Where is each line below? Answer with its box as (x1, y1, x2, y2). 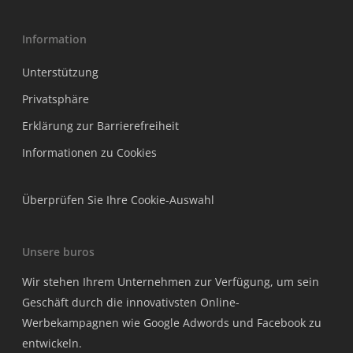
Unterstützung (22, 65, 98, 80)
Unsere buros (22, 244, 95, 259)
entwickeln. (22, 336, 82, 351)
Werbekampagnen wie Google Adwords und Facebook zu (22, 315, 321, 330)
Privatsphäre (22, 91, 89, 106)
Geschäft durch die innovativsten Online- (22, 295, 240, 310)
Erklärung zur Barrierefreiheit (22, 118, 179, 133)
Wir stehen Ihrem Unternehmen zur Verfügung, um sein (22, 274, 319, 289)
